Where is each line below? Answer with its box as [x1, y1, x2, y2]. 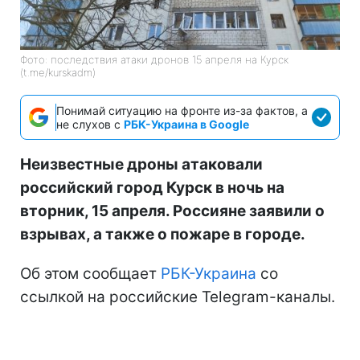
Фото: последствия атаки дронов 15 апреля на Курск [20, 52, 288, 66]
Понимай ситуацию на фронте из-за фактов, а [56, 103, 308, 117]
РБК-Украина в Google [124, 117, 249, 131]
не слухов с [56, 117, 124, 131]
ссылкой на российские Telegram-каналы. [20, 287, 335, 306]
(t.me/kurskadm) [20, 65, 96, 79]
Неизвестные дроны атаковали [20, 154, 263, 174]
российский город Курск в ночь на [20, 178, 284, 197]
